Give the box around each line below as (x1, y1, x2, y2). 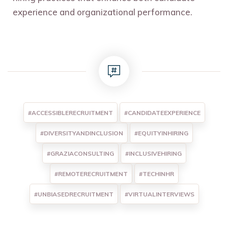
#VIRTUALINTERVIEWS (124, 190, 194, 198)
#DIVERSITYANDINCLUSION (40, 129, 123, 137)
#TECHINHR (138, 170, 174, 178)
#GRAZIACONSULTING (46, 150, 114, 158)
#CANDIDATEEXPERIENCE (124, 109, 201, 117)
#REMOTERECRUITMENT (54, 170, 128, 178)
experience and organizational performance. (13, 7, 192, 18)
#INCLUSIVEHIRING (125, 150, 182, 158)
